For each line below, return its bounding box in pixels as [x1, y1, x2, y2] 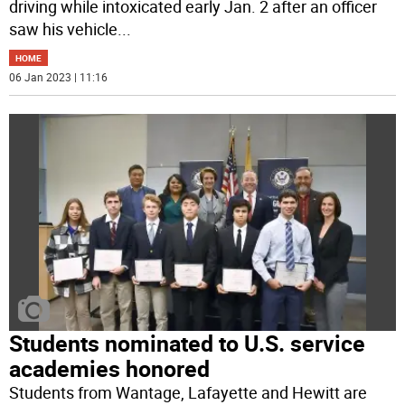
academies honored [9, 353, 211, 384]
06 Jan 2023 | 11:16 [9, 70, 108, 85]
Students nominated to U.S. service [9, 328, 366, 359]
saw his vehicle [9, 18, 118, 41]
